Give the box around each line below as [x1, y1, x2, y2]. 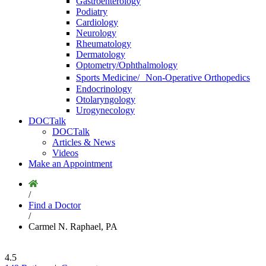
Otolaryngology [76, 94, 135, 104]
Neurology [76, 28, 116, 38]
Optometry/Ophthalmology [76, 60, 178, 70]
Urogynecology [76, 105, 135, 115]
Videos [52, 148, 78, 158]
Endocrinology [76, 84, 132, 94]
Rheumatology [76, 39, 131, 49]
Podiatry [76, 7, 107, 17]
